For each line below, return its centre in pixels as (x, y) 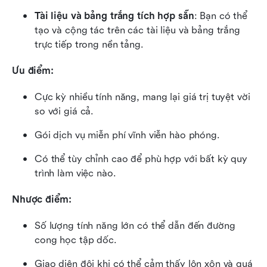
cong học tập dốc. (76, 240)
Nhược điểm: (42, 199)
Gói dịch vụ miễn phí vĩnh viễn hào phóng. (127, 135)
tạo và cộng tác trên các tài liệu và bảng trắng (137, 30)
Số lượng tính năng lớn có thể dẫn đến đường (135, 225)
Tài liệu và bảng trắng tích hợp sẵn (114, 15)
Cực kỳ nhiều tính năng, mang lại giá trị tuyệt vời (142, 97)
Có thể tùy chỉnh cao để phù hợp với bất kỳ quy (141, 159)
